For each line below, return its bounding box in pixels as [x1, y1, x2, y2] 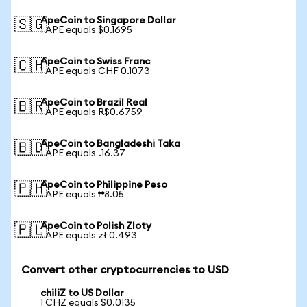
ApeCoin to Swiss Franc [40, 57, 150, 66]
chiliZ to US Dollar [40, 288, 124, 298]
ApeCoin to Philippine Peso [40, 180, 167, 190]
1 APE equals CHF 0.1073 [40, 66, 150, 76]
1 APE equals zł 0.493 [40, 231, 137, 241]
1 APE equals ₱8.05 [40, 190, 124, 199]
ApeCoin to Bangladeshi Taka [40, 139, 180, 149]
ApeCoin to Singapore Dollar [40, 16, 176, 25]
